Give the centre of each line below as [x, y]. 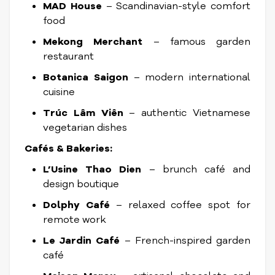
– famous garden [196, 42]
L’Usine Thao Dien [92, 169]
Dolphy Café [76, 205]
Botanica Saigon [86, 77]
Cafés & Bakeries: [68, 149]
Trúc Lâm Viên [83, 113]
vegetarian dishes [85, 128]
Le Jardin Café [82, 241]
